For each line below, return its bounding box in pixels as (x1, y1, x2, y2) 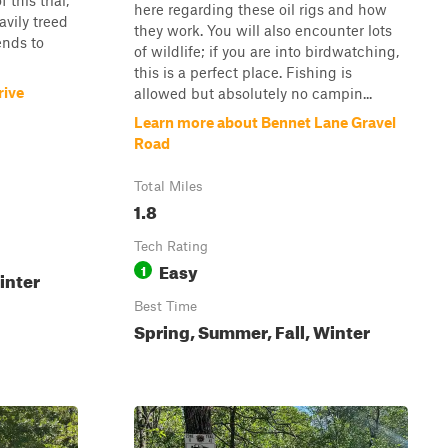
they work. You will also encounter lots (134, 21, 392, 39)
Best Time (134, 298, 197, 314)
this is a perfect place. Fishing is (134, 63, 352, 81)
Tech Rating (134, 238, 208, 254)
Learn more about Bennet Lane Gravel (134, 113, 396, 131)
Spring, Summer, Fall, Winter (134, 316, 370, 343)
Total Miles (134, 178, 203, 194)
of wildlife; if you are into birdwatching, (134, 42, 399, 60)
